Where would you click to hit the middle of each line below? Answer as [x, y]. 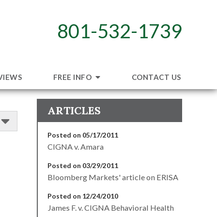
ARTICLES [74, 110]
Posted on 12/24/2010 [83, 196]
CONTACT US [156, 77]
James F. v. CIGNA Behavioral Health [111, 207]
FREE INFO [73, 77]
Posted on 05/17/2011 [83, 135]
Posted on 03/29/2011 [83, 165]
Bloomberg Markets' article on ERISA [113, 177]
